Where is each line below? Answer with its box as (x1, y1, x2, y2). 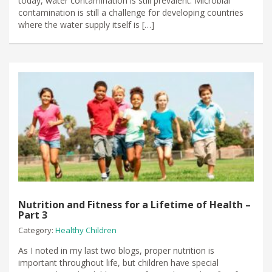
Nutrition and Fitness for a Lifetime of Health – (18, 197, 251, 211)
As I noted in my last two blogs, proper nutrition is (18, 244, 214, 256)
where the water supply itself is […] (18, 18, 154, 30)
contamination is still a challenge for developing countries (18, 6, 243, 18)
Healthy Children (55, 224, 117, 236)
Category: (18, 224, 55, 236)
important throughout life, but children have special (18, 256, 219, 268)
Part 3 (18, 208, 47, 222)
